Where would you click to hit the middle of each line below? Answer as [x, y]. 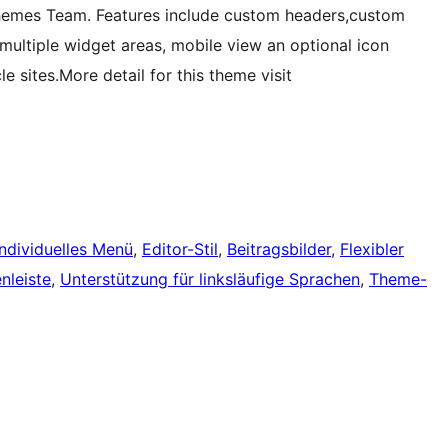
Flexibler [372, 249]
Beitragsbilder [279, 249]
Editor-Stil [180, 249]
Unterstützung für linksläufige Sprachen [210, 279]
